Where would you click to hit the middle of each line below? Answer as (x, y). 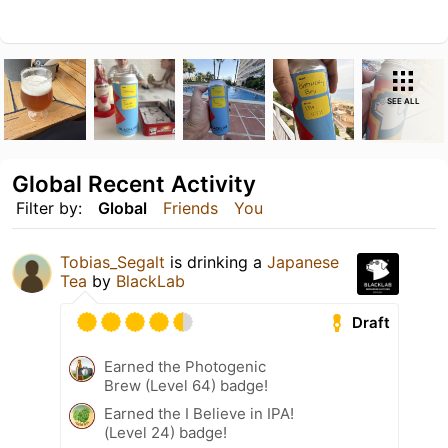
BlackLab (150, 281)
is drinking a (216, 262)
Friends (190, 208)
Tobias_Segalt (112, 262)
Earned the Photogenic (185, 367)
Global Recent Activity (134, 184)
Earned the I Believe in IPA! (199, 414)
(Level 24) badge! (165, 433)
